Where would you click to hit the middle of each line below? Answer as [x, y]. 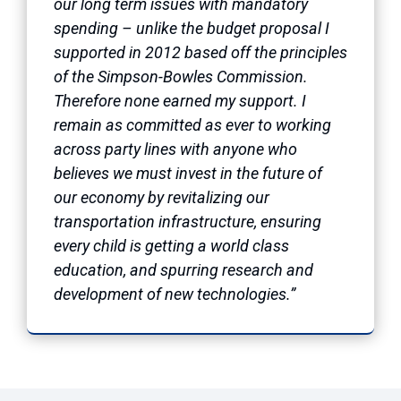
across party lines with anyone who [175, 149]
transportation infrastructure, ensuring [188, 221]
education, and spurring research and [183, 269]
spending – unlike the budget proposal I [192, 28]
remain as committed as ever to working [192, 124]
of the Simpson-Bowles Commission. [183, 76]
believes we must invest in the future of [188, 173]
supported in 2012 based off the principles [200, 52]
